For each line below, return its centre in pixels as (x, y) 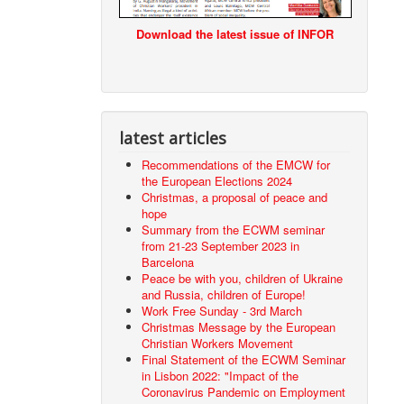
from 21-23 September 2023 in (221, 246)
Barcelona (168, 262)
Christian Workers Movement (218, 344)
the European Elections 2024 (217, 181)
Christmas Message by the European (239, 327)
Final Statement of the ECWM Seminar (244, 360)
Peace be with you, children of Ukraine (243, 279)
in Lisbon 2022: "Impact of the (220, 376)
